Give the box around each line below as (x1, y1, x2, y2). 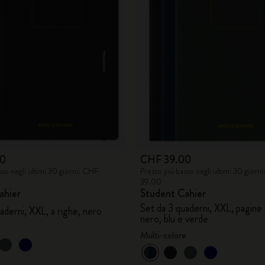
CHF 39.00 (140, 151, 191, 167)
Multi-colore (140, 228, 186, 242)
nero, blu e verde (140, 211, 208, 227)
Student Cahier (140, 185, 206, 201)
